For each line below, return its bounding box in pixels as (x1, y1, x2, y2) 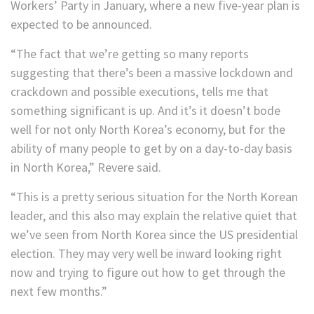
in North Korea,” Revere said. (11, 159, 161, 176)
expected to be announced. (11, 16, 152, 33)
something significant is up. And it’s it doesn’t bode (11, 102, 280, 119)
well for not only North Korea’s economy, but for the (11, 121, 285, 138)
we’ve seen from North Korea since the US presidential (11, 226, 298, 243)
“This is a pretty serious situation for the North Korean (11, 189, 298, 205)
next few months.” (11, 283, 107, 300)
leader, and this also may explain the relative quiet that (11, 207, 297, 224)
